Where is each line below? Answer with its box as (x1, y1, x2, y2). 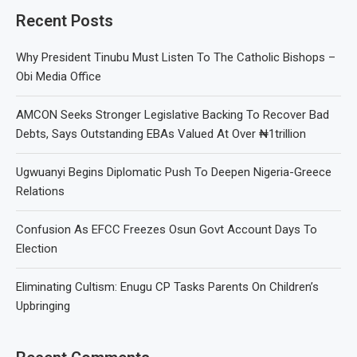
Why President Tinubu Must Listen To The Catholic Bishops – (16, 50, 335, 65)
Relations (16, 184, 65, 198)
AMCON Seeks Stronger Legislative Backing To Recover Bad (16, 108, 329, 122)
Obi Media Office (16, 69, 101, 84)
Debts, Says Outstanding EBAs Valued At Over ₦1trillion (16, 127, 306, 141)
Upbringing (16, 299, 70, 313)
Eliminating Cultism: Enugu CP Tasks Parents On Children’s (16, 280, 319, 294)
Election (16, 241, 57, 256)
